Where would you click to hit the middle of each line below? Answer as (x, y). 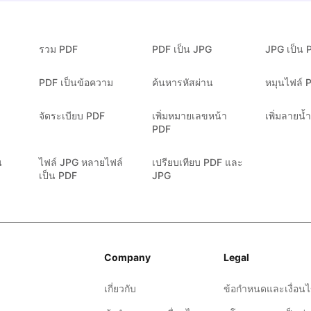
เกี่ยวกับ (120, 288)
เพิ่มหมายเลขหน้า (190, 115)
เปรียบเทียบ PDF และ (197, 162)
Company (128, 257)
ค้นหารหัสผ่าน (183, 82)
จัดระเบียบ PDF (72, 115)
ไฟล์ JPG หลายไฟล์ (81, 162)
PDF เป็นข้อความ (76, 82)
